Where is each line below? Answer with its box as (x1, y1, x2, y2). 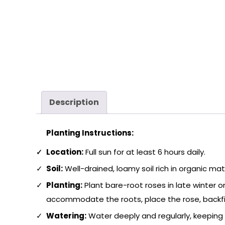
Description (49, 96, 99, 108)
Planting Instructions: (46, 128, 134, 139)
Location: (46, 147, 83, 158)
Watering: (46, 210, 86, 221)
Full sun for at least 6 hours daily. (83, 147, 205, 158)
